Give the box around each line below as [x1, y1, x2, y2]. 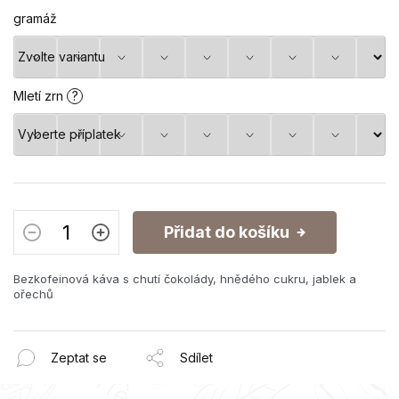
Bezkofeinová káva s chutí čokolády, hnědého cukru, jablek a [13, 271, 356, 286]
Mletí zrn [13, 87, 67, 103]
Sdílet [180, 350, 213, 365]
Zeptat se [51, 350, 107, 365]
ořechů [13, 286, 53, 301]
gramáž [13, 10, 57, 26]
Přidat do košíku [164, 222, 289, 241]
